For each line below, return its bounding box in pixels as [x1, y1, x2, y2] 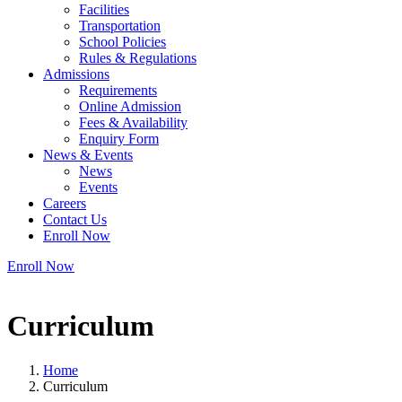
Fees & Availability [79, 115, 188, 130]
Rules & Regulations [79, 50, 197, 66]
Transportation [79, 18, 161, 33]
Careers [43, 196, 86, 211]
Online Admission [79, 99, 181, 114]
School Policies [79, 34, 166, 49]
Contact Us [43, 212, 107, 227]
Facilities [79, 2, 129, 17]
